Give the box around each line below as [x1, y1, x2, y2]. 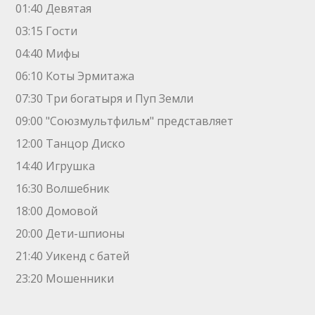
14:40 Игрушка [15, 158, 96, 174]
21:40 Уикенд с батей [15, 248, 130, 264]
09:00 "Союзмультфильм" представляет [15, 113, 234, 129]
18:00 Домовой [15, 203, 98, 219]
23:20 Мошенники [15, 271, 115, 286]
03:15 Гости [15, 23, 78, 39]
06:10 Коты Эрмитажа [15, 68, 135, 84]
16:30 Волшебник [15, 181, 110, 196]
